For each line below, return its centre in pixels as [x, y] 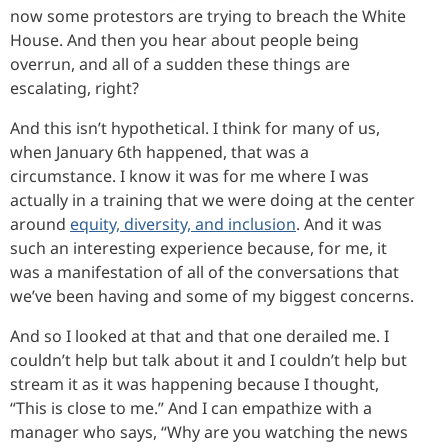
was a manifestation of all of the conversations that [204, 271]
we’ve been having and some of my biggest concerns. [212, 295]
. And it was [339, 223]
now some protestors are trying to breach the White [208, 15]
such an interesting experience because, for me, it [198, 247]
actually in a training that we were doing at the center [212, 199]
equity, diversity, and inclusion [183, 223]
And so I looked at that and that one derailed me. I [199, 335]
